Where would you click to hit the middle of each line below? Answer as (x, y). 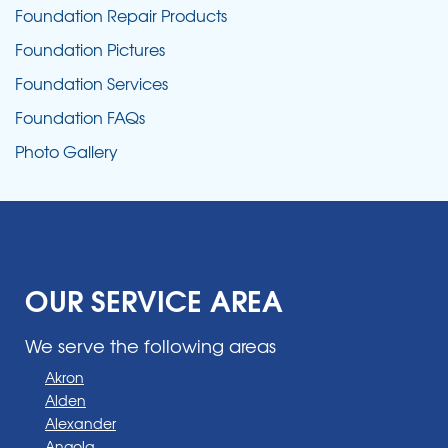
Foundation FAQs (80, 116)
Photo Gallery (66, 150)
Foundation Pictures (90, 48)
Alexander (80, 422)
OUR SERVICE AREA (154, 298)
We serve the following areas (150, 345)
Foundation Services (91, 82)
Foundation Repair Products (121, 14)
